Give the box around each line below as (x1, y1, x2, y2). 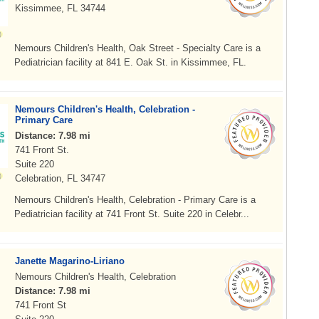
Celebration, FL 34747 (15, 173, 105, 184)
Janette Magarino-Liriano (15, 256, 125, 266)
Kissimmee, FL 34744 (15, 3, 105, 14)
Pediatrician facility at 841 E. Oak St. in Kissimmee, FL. (14, 57, 246, 68)
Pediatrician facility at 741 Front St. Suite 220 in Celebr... (14, 209, 249, 219)
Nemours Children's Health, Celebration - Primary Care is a (14, 194, 256, 205)
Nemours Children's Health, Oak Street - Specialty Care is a (14, 43, 261, 53)
